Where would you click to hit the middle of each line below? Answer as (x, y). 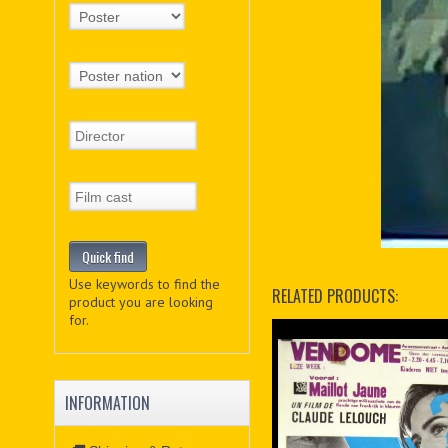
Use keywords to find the (144, 284)
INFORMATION (107, 403)
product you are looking (140, 302)
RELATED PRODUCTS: (335, 296)
